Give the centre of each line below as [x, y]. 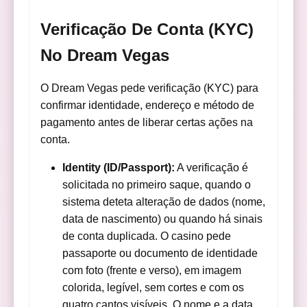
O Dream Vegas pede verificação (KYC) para [150, 88]
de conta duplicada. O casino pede [147, 236]
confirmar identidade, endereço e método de [148, 105]
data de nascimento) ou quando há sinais [163, 219]
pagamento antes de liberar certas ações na [147, 122]
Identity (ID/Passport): [119, 167]
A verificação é [212, 167]
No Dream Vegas [105, 55]
